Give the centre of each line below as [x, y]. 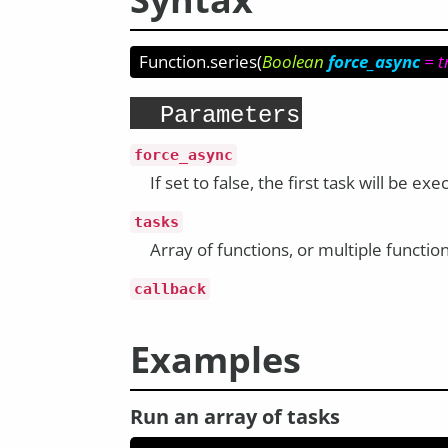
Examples [215, 359]
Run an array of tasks [235, 416]
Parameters [230, 115]
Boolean [293, 61]
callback [170, 289]
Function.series [198, 61]
